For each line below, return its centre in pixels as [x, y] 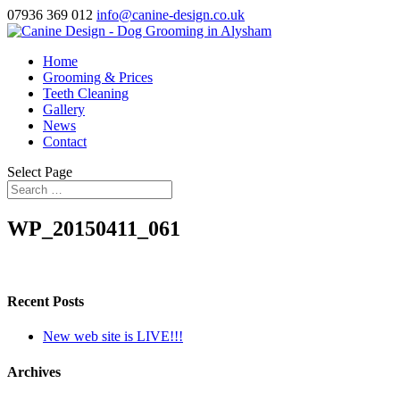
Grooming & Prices [98, 77]
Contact [65, 142]
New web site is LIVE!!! [113, 337]
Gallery [64, 109]
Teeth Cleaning [86, 93]
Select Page [40, 172]
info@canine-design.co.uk [171, 15]
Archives [34, 371]
